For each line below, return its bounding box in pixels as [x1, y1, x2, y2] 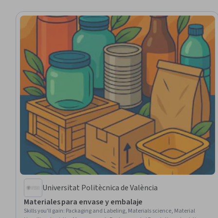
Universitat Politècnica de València [42, 182, 158, 193]
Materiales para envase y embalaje [24, 196, 143, 207]
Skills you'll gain [24, 206, 63, 215]
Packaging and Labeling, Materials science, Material [66, 206, 195, 215]
